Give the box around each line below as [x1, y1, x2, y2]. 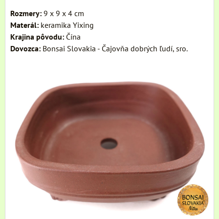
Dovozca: [10, 43, 41, 53]
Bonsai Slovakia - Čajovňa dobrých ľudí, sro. [41, 43, 188, 53]
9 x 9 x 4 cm [42, 8, 84, 18]
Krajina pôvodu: [10, 31, 64, 42]
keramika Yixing [41, 20, 94, 30]
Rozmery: [10, 8, 42, 18]
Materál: [10, 20, 41, 30]
